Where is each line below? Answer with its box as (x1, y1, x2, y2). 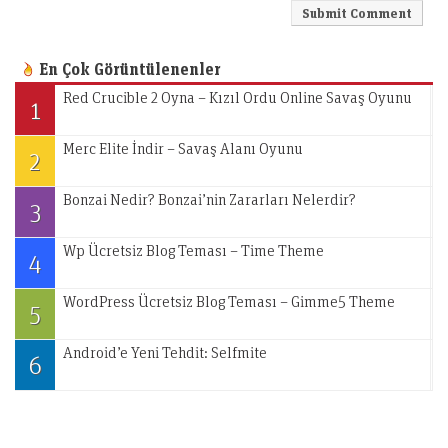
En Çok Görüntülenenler (39, 58, 221, 79)
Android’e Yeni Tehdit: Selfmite (63, 341, 267, 362)
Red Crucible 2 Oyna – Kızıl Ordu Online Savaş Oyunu (63, 86, 412, 107)
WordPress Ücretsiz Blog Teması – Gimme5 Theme (63, 290, 395, 311)
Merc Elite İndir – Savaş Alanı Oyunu (63, 137, 303, 158)
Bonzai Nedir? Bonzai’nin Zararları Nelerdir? (63, 188, 356, 209)
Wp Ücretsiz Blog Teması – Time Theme (63, 239, 324, 260)
